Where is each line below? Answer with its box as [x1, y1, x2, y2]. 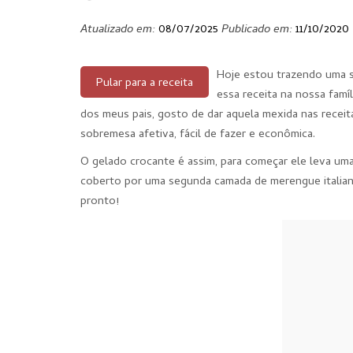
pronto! [80, 192, 119, 211]
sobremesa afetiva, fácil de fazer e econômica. [80, 125, 315, 144]
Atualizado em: [80, 20, 155, 39]
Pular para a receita [96, 74, 193, 93]
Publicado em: [221, 20, 292, 39]
